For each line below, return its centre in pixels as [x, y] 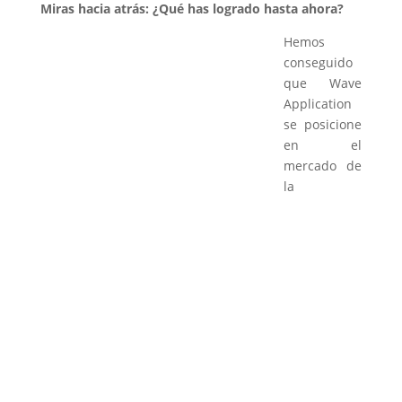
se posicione [323, 125]
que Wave [323, 83]
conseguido [318, 63]
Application [317, 104]
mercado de [323, 166]
